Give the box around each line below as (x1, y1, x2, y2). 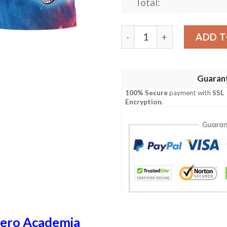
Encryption (125, 98, 162, 106)
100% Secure (125, 89, 168, 97)
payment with (168, 89, 213, 97)
